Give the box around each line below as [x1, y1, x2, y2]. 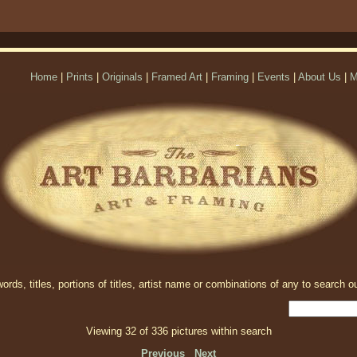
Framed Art [151, 71, 202, 83]
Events [257, 71, 290, 83]
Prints [66, 71, 93, 83]
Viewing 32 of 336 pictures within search [85, 325, 272, 337]
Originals [102, 71, 143, 83]
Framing [211, 71, 249, 83]
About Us [298, 71, 341, 83]
